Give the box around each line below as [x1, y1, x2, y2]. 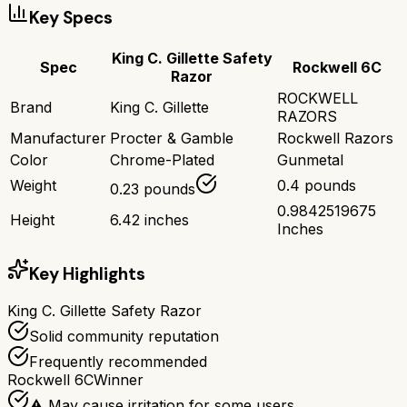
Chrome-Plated [110, 150, 214, 169]
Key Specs [29, 6, 113, 30]
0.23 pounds [110, 179, 195, 198]
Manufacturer [10, 128, 106, 147]
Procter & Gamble [110, 128, 233, 147]
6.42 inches [110, 210, 189, 229]
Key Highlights [29, 262, 145, 285]
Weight [10, 175, 56, 194]
